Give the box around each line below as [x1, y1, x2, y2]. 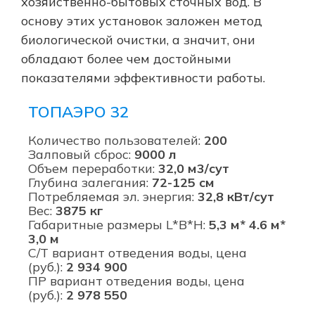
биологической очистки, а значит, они [21, 31, 255, 48]
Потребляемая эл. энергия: [28, 188, 198, 205]
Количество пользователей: [28, 131, 200, 148]
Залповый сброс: [28, 146, 134, 162]
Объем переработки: [28, 160, 158, 176]
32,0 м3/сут [158, 160, 229, 176]
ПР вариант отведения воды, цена [28, 272, 245, 289]
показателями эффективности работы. [21, 69, 265, 86]
